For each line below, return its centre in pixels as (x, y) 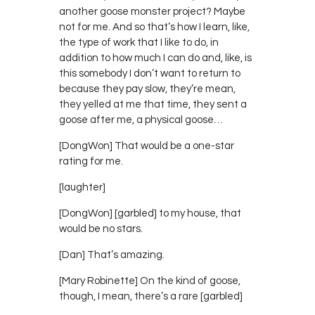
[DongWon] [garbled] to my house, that (150, 213)
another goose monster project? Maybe (152, 11)
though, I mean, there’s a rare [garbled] (151, 296)
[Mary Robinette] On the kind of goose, (150, 281)
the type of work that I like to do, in (139, 42)
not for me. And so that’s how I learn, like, (154, 27)
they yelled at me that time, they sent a (153, 104)
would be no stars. (101, 229)
